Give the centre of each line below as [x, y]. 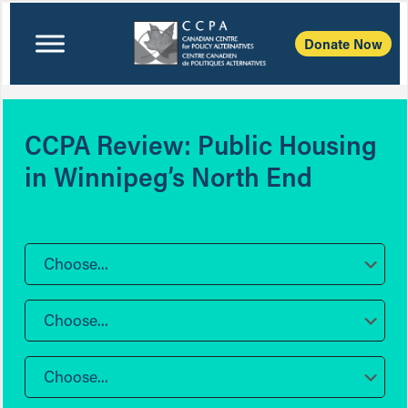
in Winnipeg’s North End [168, 176]
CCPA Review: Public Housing [201, 144]
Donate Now [344, 44]
